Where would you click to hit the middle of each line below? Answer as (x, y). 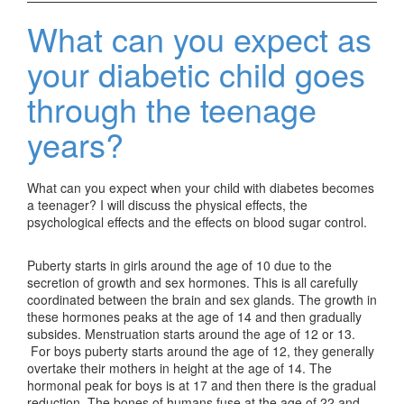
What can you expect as (199, 38)
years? (75, 144)
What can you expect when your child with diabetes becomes (201, 188)
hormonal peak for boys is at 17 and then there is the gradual (202, 385)
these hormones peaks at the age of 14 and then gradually (194, 317)
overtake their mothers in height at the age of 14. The (179, 368)
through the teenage (172, 109)
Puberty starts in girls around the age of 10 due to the (179, 265)
